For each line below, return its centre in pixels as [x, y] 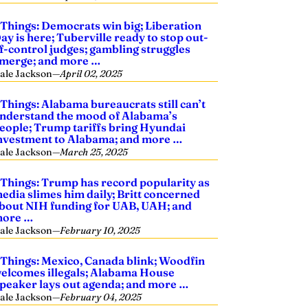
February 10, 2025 [100, 230]
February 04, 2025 [101, 297]
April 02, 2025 [91, 74]
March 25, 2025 [94, 152]
